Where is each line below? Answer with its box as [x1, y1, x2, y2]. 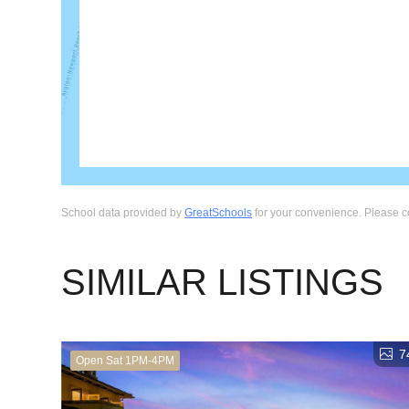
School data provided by [61, 206, 185, 219]
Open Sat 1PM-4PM [76, 354, 175, 367]
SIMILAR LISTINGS [61, 262, 384, 302]
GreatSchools [184, 206, 253, 219]
